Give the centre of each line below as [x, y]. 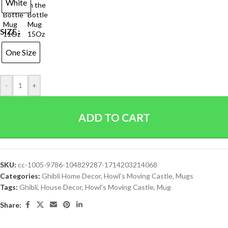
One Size [21, 52]
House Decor [61, 187]
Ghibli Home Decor [71, 176]
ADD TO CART [114, 117]
